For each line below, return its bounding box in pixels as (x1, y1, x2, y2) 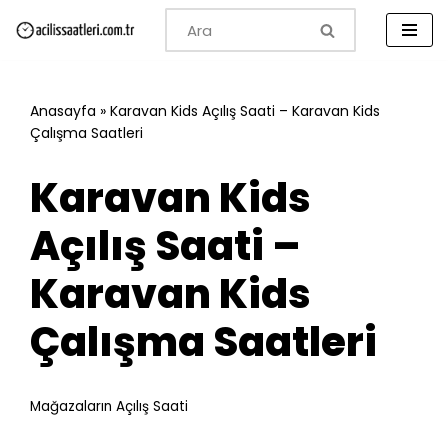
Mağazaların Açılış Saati (30, 397, 188, 416)
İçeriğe (15, 43, 66, 64)
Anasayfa (30, 101, 96, 121)
